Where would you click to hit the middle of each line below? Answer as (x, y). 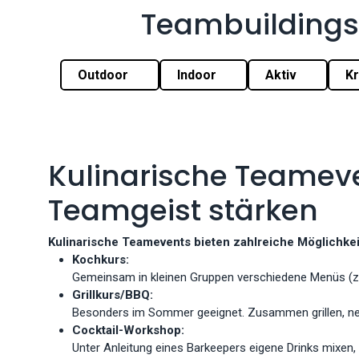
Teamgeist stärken (183, 210)
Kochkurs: (101, 260)
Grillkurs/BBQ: (113, 295)
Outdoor (105, 75)
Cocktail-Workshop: (128, 330)
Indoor (198, 75)
